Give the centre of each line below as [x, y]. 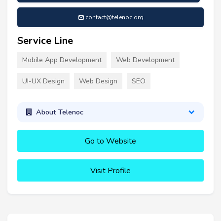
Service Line [45, 40]
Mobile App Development [62, 60]
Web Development [145, 60]
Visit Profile [110, 170]
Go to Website [110, 141]
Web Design [98, 81]
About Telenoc [59, 112]
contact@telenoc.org [114, 17]
